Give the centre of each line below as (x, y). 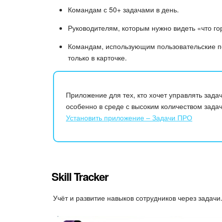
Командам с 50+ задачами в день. (123, 9)
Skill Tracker (80, 177)
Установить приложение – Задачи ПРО (129, 117)
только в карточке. (97, 57)
